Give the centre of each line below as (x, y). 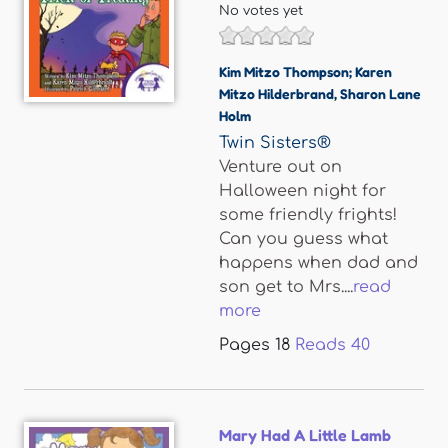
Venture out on (280, 167)
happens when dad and (318, 263)
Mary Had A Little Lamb (305, 435)
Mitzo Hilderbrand (276, 93)
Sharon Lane (380, 93)
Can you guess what (303, 239)
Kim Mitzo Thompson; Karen (305, 71)
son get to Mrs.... (286, 287)
